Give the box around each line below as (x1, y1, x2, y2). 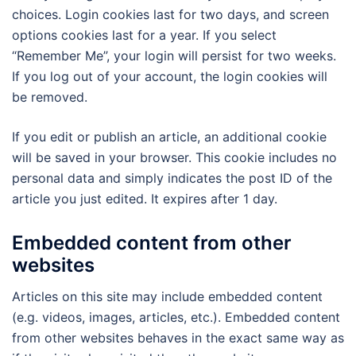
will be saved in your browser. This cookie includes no (12, 149, 337, 166)
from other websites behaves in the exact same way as (12, 329, 344, 346)
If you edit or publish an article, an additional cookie (12, 129, 327, 145)
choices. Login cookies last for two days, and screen (12, 6, 329, 23)
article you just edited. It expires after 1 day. (12, 191, 277, 207)
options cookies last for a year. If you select (12, 27, 277, 44)
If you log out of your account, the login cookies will (12, 68, 327, 85)
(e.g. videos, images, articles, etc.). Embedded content (12, 308, 340, 325)
